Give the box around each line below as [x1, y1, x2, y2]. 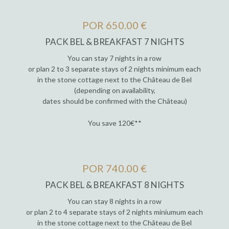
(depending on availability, [74, 86, 155, 95]
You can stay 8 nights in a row [67, 196, 162, 205]
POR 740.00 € [82, 162, 147, 175]
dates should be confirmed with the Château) [42, 97, 187, 106]
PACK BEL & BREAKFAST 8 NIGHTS [45, 179, 184, 190]
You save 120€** [87, 119, 142, 128]
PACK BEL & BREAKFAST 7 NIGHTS [45, 36, 184, 47]
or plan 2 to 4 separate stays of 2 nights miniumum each [26, 207, 203, 216]
